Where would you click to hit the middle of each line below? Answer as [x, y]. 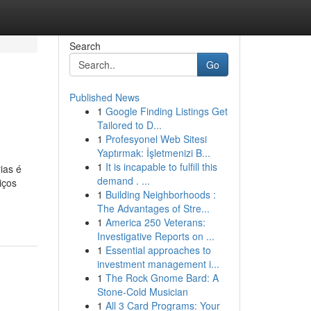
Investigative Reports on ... [155, 236]
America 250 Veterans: [155, 222]
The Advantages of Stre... [153, 208]
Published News [104, 97]
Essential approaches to [158, 250]
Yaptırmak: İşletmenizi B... [153, 153]
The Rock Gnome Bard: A [162, 278]
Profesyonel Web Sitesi [156, 139]
